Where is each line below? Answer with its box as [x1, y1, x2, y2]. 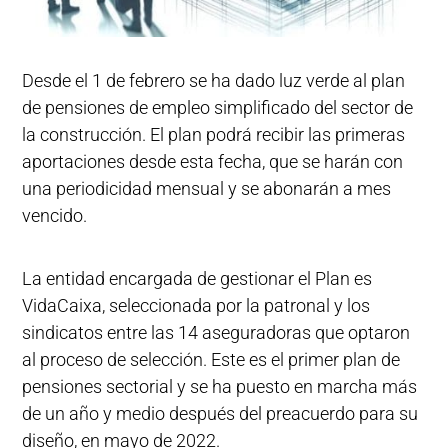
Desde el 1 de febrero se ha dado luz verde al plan [22, 69, 406, 91]
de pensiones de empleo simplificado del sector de [22, 96, 414, 118]
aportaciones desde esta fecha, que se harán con [22, 150, 404, 172]
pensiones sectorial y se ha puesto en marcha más [22, 375, 418, 397]
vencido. [22, 204, 88, 226]
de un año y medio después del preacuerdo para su [22, 402, 419, 424]
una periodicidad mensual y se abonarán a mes [22, 177, 392, 199]
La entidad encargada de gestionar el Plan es [22, 267, 373, 289]
